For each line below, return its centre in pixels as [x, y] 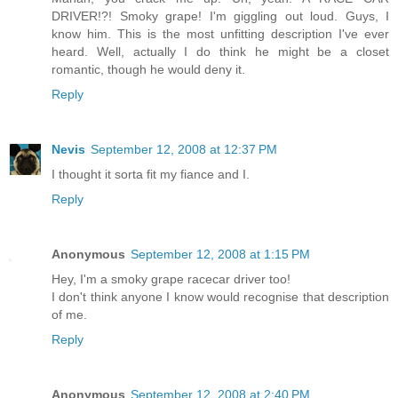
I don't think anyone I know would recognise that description [220, 297]
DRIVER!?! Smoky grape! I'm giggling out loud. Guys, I [220, 16]
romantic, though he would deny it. [148, 70]
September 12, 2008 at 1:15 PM [220, 255]
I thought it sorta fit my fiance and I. [151, 175]
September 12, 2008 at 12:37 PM [184, 150]
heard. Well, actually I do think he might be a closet [220, 52]
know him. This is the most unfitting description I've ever [220, 34]
